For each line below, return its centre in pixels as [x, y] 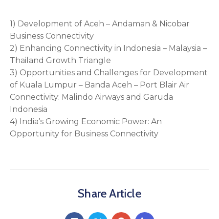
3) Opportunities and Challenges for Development [109, 72]
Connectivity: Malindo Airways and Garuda [91, 97]
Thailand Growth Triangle [60, 60]
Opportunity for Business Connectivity [84, 133]
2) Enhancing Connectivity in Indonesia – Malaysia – [108, 48]
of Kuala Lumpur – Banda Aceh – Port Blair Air [99, 85]
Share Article [109, 193]
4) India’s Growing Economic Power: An [86, 121]
